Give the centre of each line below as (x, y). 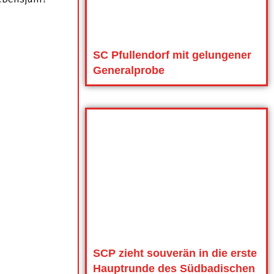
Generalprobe (128, 70)
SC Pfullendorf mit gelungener (172, 55)
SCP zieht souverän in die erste (175, 254)
